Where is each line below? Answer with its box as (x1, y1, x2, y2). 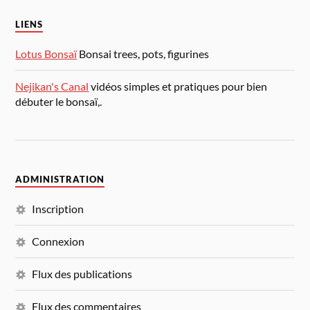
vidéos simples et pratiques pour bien (89, 80, 268, 93)
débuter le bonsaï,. (15, 95, 102, 108)
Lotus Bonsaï (15, 47, 77, 60)
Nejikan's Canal (15, 80, 89, 93)
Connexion (32, 234, 85, 248)
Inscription (32, 201, 84, 215)
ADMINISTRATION (15, 174, 105, 185)
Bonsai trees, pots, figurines (77, 47, 210, 60)
